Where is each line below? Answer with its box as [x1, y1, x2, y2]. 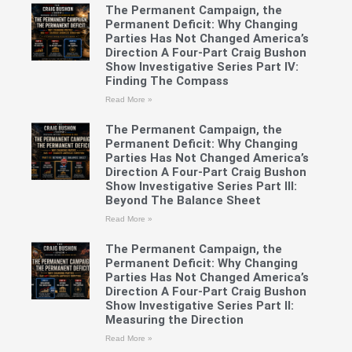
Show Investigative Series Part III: [104, 178, 297, 193]
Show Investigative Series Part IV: [104, 59, 299, 74]
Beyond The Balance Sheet [104, 192, 261, 207]
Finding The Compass [104, 73, 229, 88]
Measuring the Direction [104, 312, 244, 327]
